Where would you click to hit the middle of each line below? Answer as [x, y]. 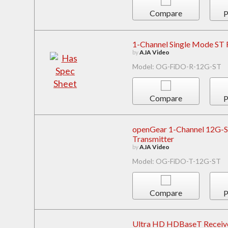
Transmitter [153, 139]
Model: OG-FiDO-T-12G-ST [176, 161]
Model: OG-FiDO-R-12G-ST [177, 67]
